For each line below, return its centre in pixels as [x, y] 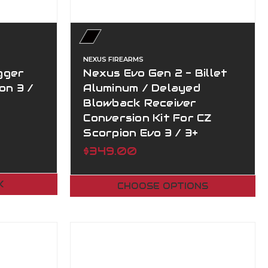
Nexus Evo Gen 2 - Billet [156, 73]
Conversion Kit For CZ [147, 118]
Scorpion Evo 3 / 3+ [141, 133]
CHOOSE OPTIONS [163, 186]
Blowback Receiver [140, 103]
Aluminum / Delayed [142, 88]
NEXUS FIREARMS [114, 59]
